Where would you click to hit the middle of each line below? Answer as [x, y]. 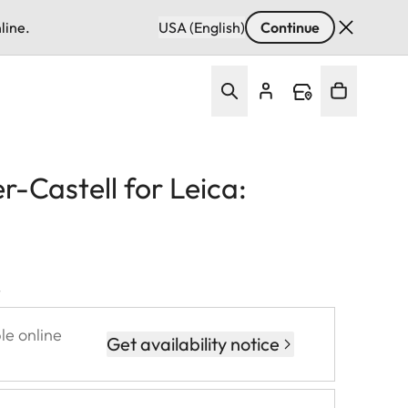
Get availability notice [193, 343]
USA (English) [202, 27]
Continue [290, 27]
